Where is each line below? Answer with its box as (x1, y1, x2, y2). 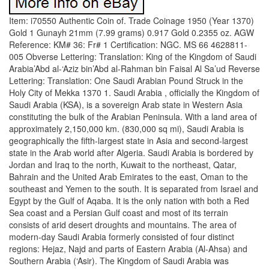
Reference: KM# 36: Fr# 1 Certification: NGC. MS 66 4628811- (9, 38, 247, 50)
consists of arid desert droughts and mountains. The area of (9, 219, 237, 231)
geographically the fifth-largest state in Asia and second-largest (9, 134, 248, 147)
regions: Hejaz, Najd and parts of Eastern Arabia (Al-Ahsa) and (9, 243, 247, 255)
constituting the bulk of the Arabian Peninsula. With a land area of (9, 110, 257, 122)
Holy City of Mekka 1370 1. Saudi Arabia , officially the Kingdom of (9, 86, 259, 98)
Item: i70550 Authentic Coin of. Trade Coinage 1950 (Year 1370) (9, 14, 254, 26)
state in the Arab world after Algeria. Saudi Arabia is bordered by (9, 147, 253, 159)
